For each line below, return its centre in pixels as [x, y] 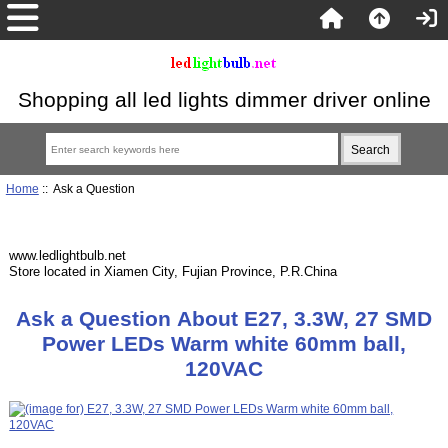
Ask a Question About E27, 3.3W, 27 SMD [185, 319]
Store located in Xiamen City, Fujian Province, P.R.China [173, 271]
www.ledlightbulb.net [68, 255]
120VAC [224, 369]
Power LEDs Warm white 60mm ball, [224, 344]
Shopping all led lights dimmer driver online [224, 99]
